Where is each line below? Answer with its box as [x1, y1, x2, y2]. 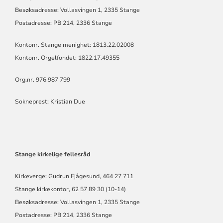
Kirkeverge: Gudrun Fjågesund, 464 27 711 [14, 172, 133, 181]
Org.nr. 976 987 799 [14, 76, 70, 84]
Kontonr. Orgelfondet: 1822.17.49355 [14, 54, 119, 62]
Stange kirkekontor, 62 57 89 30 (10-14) [14, 185, 126, 194]
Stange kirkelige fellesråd [14, 150, 91, 159]
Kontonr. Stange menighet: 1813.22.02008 [14, 41, 134, 49]
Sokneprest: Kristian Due [14, 98, 85, 106]
